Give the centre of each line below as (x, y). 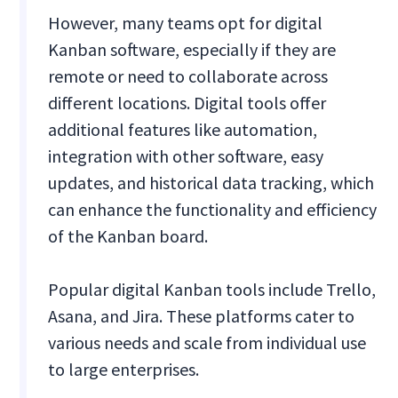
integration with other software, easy (186, 156)
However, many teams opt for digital (186, 23)
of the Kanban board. (130, 236)
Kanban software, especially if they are (192, 50)
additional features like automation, (183, 130)
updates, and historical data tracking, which (211, 183)
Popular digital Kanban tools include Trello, (212, 290)
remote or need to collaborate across (188, 76)
